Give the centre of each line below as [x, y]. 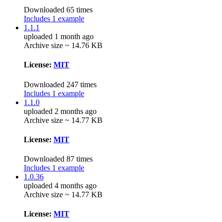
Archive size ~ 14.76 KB [63, 46]
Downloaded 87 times [58, 159]
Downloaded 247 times [60, 84]
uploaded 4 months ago [60, 186]
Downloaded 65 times [58, 10]
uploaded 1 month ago [59, 37]
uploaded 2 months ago [60, 111]
